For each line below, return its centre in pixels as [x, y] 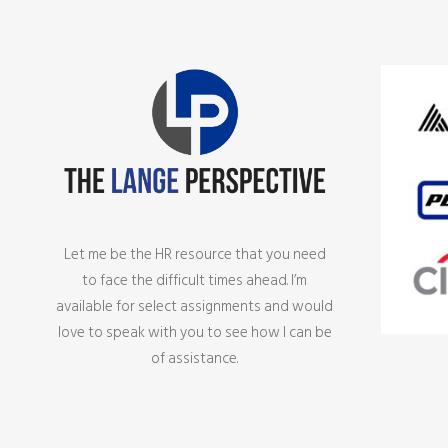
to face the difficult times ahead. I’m [195, 280]
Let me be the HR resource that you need [194, 254]
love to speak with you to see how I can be [194, 332]
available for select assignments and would [195, 306]
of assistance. [195, 358]
